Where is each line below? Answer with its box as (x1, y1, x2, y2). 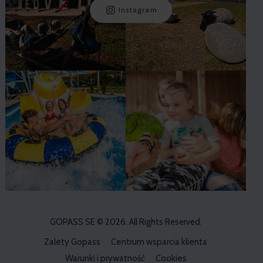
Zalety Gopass (44, 236, 100, 247)
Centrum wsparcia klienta (111, 236, 207, 247)
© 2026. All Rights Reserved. (95, 216, 202, 227)
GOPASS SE (49, 216, 95, 227)
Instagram (119, 5, 157, 15)
